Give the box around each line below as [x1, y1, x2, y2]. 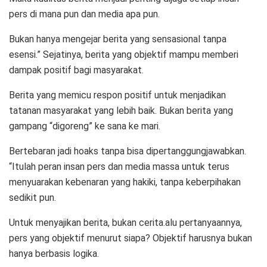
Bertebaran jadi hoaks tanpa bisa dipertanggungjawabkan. [9, 145, 246, 157]
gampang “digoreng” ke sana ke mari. [9, 120, 160, 132]
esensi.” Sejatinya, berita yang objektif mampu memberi [9, 48, 238, 60]
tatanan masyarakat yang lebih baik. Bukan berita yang [9, 104, 233, 116]
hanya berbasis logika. [9, 247, 99, 259]
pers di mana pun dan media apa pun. [9, 8, 160, 20]
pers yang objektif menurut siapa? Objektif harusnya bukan [9, 232, 252, 244]
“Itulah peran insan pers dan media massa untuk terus [9, 160, 229, 172]
